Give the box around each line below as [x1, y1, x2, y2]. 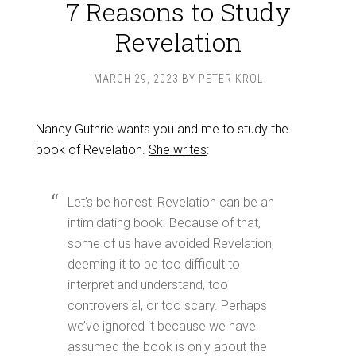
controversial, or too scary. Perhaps [67, 298, 267, 313]
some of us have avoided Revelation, [67, 236, 274, 251]
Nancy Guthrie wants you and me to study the [35, 122, 288, 137]
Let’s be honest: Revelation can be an [67, 195, 274, 210]
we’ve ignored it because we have [67, 319, 256, 334]
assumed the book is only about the [67, 339, 267, 354]
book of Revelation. [35, 142, 149, 157]
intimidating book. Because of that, [67, 215, 261, 230]
